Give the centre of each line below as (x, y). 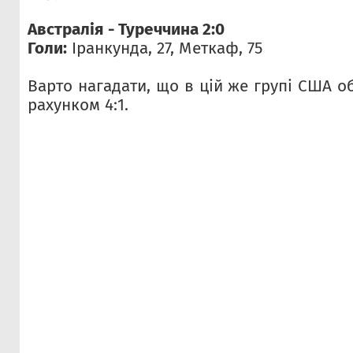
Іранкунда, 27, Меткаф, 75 (165, 48)
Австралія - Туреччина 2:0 (126, 30)
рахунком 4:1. (78, 105)
